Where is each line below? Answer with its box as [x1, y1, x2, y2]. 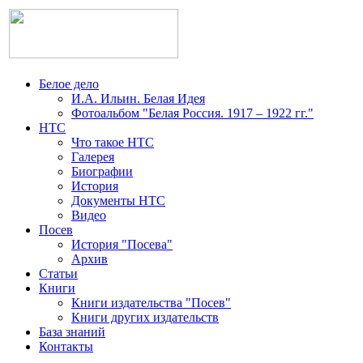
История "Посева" [71, 237, 173, 251]
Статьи [39, 267, 78, 280]
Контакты [39, 340, 93, 353]
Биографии [71, 164, 133, 178]
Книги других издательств [71, 310, 219, 324]
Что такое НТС [71, 135, 154, 149]
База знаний [39, 325, 105, 339]
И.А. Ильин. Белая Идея [71, 92, 205, 105]
